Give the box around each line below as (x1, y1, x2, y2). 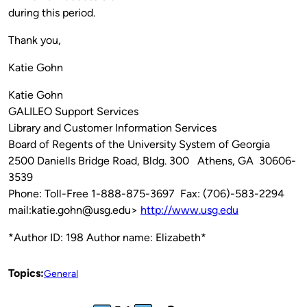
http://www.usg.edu (140, 203, 238, 217)
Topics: (8, 266, 44, 280)
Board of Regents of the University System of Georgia (8, 137, 270, 151)
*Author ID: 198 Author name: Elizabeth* (8, 230, 206, 244)
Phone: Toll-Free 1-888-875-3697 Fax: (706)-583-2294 (8, 186, 284, 200)
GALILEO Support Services (8, 104, 138, 118)
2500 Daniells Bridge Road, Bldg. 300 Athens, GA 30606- (8, 153, 296, 167)
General (44, 267, 78, 280)
